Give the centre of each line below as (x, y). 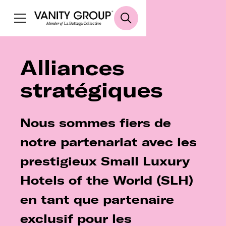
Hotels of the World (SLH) (107, 180)
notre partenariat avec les (108, 142)
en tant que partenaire (97, 199)
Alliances (72, 68)
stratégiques (92, 90)
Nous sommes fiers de (96, 123)
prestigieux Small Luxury (105, 161)
